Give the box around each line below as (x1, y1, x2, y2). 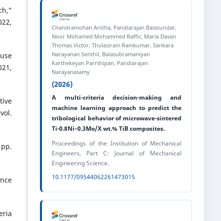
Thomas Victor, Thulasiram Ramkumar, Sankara (52, 41, 174, 49)
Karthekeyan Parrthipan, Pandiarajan (52, 59, 148, 67)
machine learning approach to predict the (52, 104, 182, 112)
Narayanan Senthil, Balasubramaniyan (52, 50, 150, 58)
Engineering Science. (52, 159, 110, 168)
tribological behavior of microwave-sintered (52, 114, 182, 123)
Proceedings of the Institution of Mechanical (52, 139, 182, 148)
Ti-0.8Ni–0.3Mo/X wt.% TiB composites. (52, 124, 165, 133)
